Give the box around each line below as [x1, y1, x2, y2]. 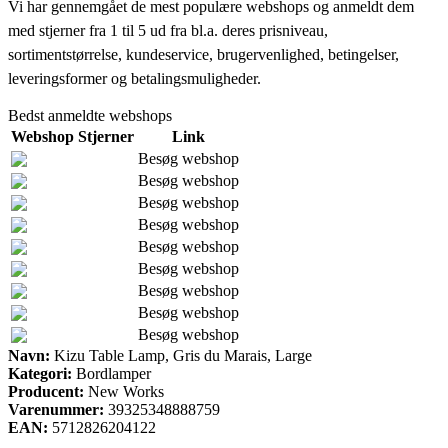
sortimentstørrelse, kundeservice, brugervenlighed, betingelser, [8, 45, 399, 63]
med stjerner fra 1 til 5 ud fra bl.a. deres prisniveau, [8, 21, 328, 39]
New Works [88, 382, 164, 400]
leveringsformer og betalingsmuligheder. [8, 69, 261, 87]
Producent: [8, 382, 84, 400]
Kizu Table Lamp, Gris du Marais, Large [50, 346, 312, 364]
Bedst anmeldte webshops [8, 106, 172, 124]
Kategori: [8, 364, 72, 382]
